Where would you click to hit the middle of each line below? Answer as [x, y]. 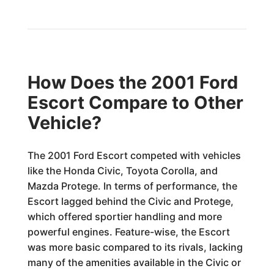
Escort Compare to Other [135, 102]
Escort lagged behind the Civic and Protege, [130, 201]
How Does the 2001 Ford [132, 82]
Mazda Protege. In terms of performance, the [132, 186]
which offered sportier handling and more [124, 217]
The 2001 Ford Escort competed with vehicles [134, 155]
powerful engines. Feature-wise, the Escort [128, 232]
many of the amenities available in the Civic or [134, 262]
